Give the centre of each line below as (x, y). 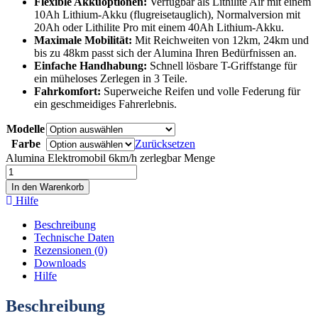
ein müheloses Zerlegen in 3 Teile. (111, 78)
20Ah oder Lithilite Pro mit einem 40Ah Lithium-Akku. (159, 27)
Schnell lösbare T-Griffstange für (222, 65)
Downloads (60, 263)
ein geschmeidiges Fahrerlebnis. (105, 104)
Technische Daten (74, 237)
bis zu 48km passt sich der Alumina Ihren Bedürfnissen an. (165, 53)
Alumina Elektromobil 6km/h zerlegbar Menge (110, 158)
